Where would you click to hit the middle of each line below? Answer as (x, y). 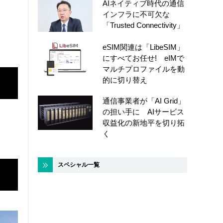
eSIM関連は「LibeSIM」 (143, 47)
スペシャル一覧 (79, 165)
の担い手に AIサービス (143, 112)
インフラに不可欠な (136, 14)
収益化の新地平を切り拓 (144, 123)
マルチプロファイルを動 (144, 69)
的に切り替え (125, 80)
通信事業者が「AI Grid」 (144, 101)
